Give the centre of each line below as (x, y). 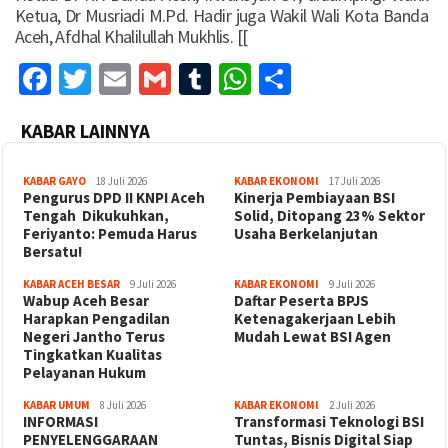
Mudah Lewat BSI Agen (312, 336)
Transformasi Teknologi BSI (329, 421)
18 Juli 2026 (121, 180)
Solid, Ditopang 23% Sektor (329, 215)
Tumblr (259, 78)
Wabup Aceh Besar (86, 300)
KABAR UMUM (56, 404)
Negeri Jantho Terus (94, 336)
